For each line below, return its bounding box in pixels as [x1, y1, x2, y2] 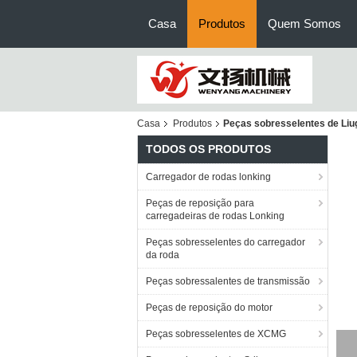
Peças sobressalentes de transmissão [146, 276, 310, 287]
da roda [146, 249, 179, 261]
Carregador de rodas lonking [146, 171, 271, 182]
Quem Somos [268, 17, 341, 30]
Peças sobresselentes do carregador [146, 237, 305, 248]
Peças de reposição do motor [146, 302, 273, 313]
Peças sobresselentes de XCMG [146, 328, 286, 339]
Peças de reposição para [146, 198, 254, 209]
